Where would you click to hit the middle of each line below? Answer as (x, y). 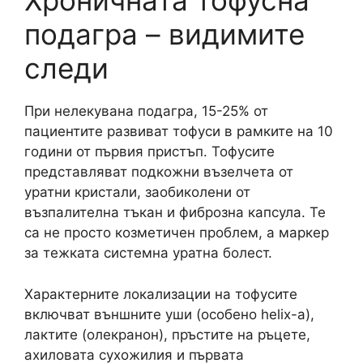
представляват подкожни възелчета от (159, 172)
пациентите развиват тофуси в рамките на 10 (179, 131)
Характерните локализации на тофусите (161, 294)
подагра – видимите (164, 34)
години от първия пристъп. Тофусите (149, 152)
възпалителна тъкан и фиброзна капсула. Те (175, 212)
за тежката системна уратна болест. (148, 253)
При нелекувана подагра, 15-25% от (146, 111)
